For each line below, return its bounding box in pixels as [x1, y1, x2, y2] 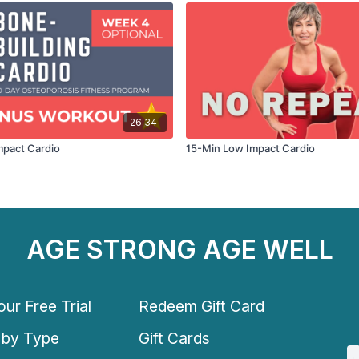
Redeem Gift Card [139, 296, 265, 316]
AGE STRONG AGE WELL [26, 234, 333, 266]
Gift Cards [139, 328, 211, 348]
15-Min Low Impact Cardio [186, 142, 315, 155]
